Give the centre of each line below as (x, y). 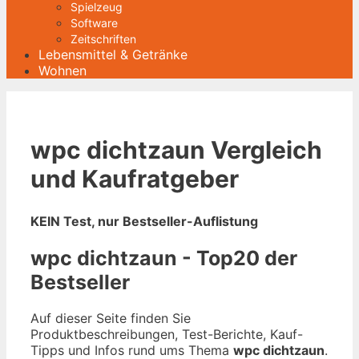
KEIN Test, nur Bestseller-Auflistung (144, 221)
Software (94, 23)
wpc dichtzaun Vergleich (176, 149)
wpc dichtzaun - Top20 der (164, 258)
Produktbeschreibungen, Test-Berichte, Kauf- (167, 335)
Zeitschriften (103, 39)
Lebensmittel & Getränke (113, 54)
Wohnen (63, 71)
